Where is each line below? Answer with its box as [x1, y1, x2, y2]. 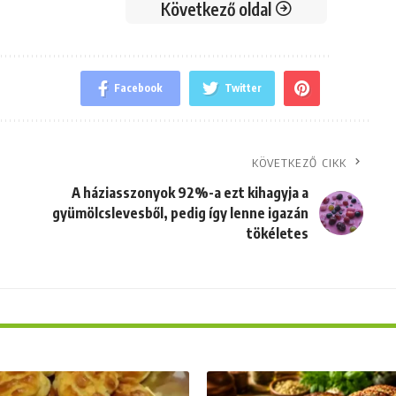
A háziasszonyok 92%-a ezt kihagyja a [71, 183, 308, 202]
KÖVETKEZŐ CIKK [251, 155, 347, 170]
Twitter [225, 80, 263, 95]
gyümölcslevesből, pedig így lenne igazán [51, 203, 308, 222]
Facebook [114, 80, 164, 95]
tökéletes [246, 224, 308, 242]
